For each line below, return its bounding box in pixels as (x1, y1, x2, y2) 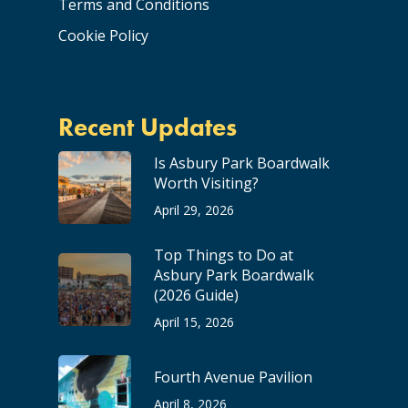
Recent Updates (58, 111, 237, 144)
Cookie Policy (58, 25, 148, 46)
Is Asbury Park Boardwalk (154, 153, 330, 174)
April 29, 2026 (154, 201, 234, 219)
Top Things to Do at (154, 245, 293, 266)
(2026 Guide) (154, 285, 239, 306)
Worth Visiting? (154, 173, 259, 194)
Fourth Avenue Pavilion (154, 367, 312, 388)
